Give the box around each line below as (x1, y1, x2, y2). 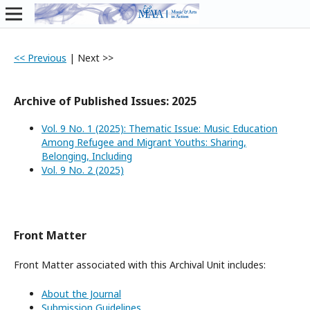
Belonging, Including (42, 149, 132, 163)
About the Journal (42, 287, 121, 300)
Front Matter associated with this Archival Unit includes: (14, 258, 266, 271)
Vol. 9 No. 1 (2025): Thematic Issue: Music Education (42, 122, 277, 135)
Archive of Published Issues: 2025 (14, 93, 197, 109)
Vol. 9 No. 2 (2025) (42, 163, 124, 176)
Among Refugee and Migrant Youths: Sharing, (42, 136, 246, 149)
